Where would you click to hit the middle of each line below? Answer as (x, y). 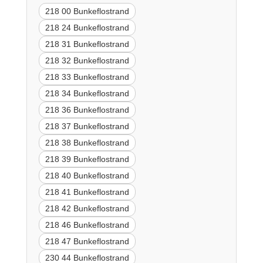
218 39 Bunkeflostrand (87, 159)
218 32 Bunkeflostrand (87, 61)
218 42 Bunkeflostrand (87, 209)
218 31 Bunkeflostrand (87, 44)
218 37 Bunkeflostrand (87, 127)
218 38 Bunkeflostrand (87, 143)
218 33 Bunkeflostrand (87, 77)
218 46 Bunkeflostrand (87, 225)
